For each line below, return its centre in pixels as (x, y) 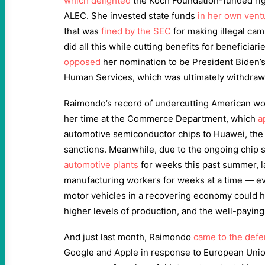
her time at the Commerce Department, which (161, 119)
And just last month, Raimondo (129, 237)
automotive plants (101, 165)
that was (83, 31)
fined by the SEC (136, 31)
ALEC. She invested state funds (131, 16)
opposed (82, 62)
